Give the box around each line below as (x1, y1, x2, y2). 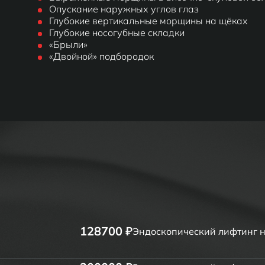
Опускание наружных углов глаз (49, 3, 199, 15)
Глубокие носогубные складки (49, 27, 185, 38)
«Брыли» (49, 38, 88, 50)
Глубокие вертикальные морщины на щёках (49, 15, 248, 27)
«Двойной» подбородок (49, 50, 154, 62)
